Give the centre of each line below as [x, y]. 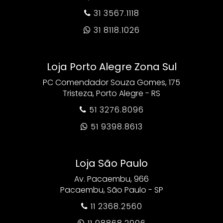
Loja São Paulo [111, 163]
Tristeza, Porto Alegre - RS [111, 93]
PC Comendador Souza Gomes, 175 [111, 82]
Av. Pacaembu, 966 [111, 179]
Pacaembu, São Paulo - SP [111, 190]
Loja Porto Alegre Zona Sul [111, 66]
